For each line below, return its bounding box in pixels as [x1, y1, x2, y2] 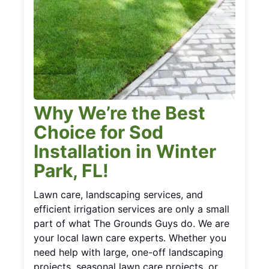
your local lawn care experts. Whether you [34, 231, 226, 244]
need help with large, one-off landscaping [34, 246, 223, 258]
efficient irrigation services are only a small [34, 202, 229, 215]
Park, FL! [34, 159, 109, 181]
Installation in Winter [34, 140, 216, 162]
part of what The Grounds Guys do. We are [34, 217, 229, 229]
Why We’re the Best [34, 101, 205, 124]
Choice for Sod [34, 121, 163, 143]
